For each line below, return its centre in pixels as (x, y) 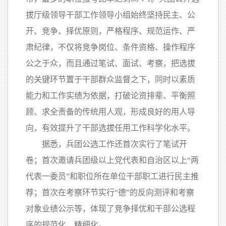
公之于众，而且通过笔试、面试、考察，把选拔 (110, 63)
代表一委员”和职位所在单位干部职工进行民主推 (112, 176)
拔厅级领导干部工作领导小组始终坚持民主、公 (110, 15)
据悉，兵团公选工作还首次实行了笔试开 (106, 144)
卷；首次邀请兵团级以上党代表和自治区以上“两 (112, 160)
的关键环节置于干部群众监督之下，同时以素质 (110, 79)
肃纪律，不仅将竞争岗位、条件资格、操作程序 (110, 47)
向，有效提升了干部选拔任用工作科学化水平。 (110, 128)
